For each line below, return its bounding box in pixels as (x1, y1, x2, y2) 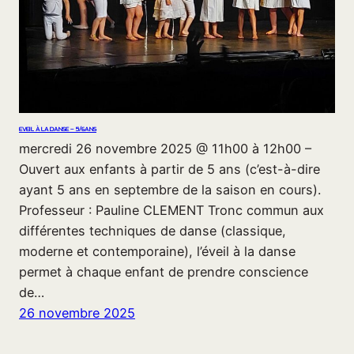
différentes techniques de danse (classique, (19, 223, 286, 239)
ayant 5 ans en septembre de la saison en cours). (19, 182, 321, 198)
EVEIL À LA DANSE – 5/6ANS (19, 125, 96, 134)
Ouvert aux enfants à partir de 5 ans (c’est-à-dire (19, 161, 320, 178)
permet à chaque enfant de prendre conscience (19, 264, 308, 281)
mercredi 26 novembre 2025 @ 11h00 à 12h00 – (19, 141, 311, 157)
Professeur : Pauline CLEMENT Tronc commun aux (19, 202, 324, 219)
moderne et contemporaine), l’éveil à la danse (19, 243, 296, 260)
